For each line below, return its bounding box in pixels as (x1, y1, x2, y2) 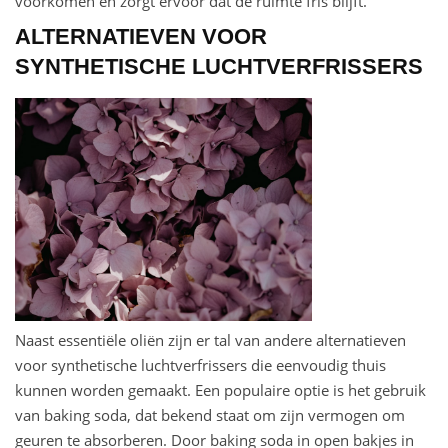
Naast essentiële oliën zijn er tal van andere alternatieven (15, 330, 406, 351)
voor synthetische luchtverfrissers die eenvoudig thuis (15, 355, 386, 376)
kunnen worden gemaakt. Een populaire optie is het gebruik (15, 380, 426, 401)
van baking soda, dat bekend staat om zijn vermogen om (15, 405, 405, 426)
